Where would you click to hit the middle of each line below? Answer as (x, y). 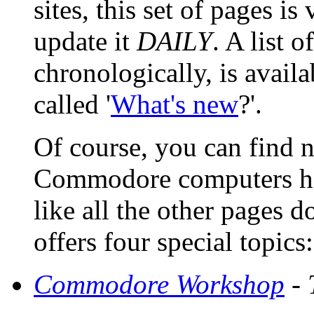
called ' (72, 104)
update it (85, 41)
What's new (175, 104)
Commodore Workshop (159, 285)
